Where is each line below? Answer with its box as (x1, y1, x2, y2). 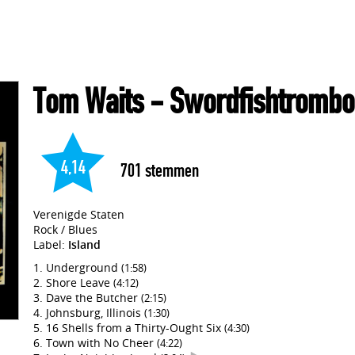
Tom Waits (33, 81, 143, 123)
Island (68, 237, 101, 252)
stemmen (142, 159, 199, 181)
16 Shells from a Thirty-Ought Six (46, 320, 224, 335)
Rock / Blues (33, 222, 97, 237)
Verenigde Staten (33, 207, 124, 222)
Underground (46, 260, 121, 275)
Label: (33, 237, 68, 252)
